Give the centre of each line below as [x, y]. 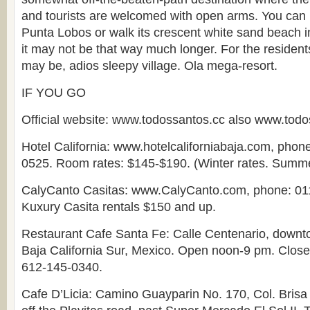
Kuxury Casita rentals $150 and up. [119, 207]
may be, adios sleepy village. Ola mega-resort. [149, 66]
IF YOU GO [54, 93]
